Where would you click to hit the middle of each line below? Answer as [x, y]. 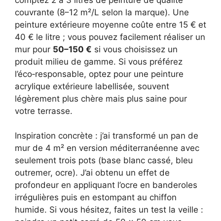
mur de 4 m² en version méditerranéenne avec [107, 148]
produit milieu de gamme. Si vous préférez [99, 61]
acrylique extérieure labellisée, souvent [92, 86]
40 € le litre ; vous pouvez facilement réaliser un [110, 37]
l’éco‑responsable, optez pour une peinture [99, 74]
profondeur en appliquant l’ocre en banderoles [106, 185]
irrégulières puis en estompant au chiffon [96, 198]
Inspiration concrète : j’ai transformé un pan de [107, 136]
